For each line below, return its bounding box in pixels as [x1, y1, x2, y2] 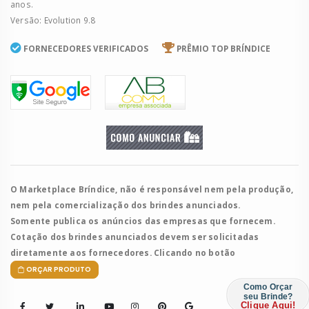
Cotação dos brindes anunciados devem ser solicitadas [10, 231, 259, 243]
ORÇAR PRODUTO [26, 265, 91, 275]
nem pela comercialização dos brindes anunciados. [10, 199, 241, 211]
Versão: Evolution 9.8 [10, 14, 96, 26]
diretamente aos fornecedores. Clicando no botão [10, 247, 236, 259]
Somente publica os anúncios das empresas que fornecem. [10, 215, 275, 227]
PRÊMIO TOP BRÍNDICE [177, 43, 270, 54]
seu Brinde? [243, 292, 292, 301]
